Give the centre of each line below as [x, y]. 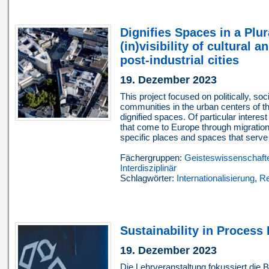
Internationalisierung [216, 178]
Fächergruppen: [152, 158]
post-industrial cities [180, 60]
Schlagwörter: [148, 178]
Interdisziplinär [148, 168]
